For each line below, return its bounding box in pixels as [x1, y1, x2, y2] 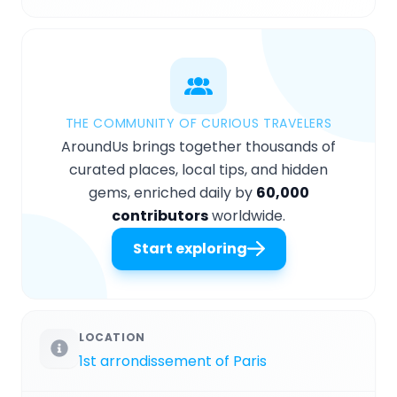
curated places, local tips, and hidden [69, 159, 328, 180]
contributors [112, 205, 208, 226]
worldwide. [208, 205, 285, 226]
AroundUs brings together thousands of [61, 136, 336, 157]
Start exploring [132, 237, 247, 259]
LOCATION [79, 329, 145, 345]
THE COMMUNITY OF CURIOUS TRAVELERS [65, 113, 332, 132]
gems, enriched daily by [88, 182, 256, 203]
